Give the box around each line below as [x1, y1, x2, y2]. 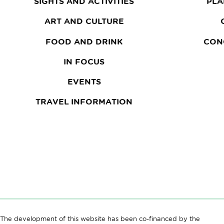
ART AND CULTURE [44, 16, 124, 26]
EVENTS [67, 76, 101, 86]
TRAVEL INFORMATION [35, 97, 132, 106]
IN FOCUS [63, 56, 104, 66]
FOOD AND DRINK [45, 36, 122, 46]
